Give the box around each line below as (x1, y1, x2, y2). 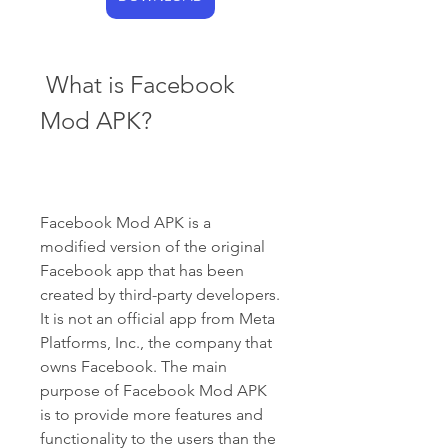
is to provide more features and (40, 405, 263, 424)
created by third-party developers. (40, 285, 280, 304)
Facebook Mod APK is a (40, 213, 211, 232)
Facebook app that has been (40, 261, 244, 280)
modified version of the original (40, 237, 265, 256)
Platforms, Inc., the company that (40, 333, 272, 352)
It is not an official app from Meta (40, 309, 275, 328)
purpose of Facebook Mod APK (40, 381, 267, 400)
